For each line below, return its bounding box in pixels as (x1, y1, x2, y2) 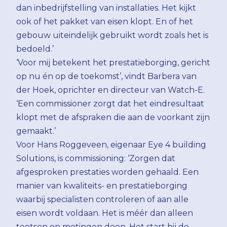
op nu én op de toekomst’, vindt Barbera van (16, 71, 197, 81)
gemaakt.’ (16, 126, 56, 136)
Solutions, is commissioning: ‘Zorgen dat (16, 154, 175, 163)
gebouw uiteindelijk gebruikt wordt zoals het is (16, 30, 208, 40)
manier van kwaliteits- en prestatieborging (16, 181, 187, 191)
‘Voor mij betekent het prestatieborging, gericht (16, 58, 210, 67)
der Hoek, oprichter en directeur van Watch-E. (16, 85, 205, 95)
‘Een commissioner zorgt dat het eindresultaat (16, 99, 204, 108)
